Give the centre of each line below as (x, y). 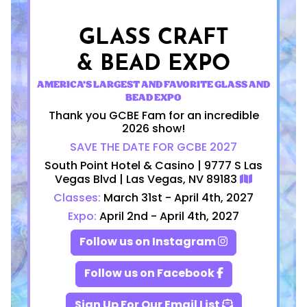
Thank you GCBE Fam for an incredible (153, 116)
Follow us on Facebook (150, 274)
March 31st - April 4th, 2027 (177, 198)
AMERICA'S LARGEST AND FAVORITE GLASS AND (153, 85)
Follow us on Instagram (149, 242)
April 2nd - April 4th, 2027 (168, 217)
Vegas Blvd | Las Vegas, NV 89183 (147, 180)
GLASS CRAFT (153, 33)
